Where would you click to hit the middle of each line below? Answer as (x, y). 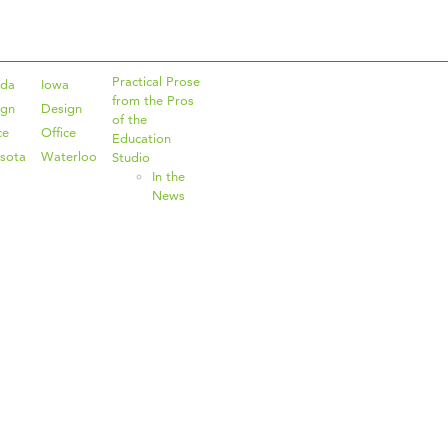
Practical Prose (156, 81)
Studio (131, 157)
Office (58, 132)
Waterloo (69, 156)
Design (61, 108)
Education (141, 138)
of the (129, 119)
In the (168, 176)
